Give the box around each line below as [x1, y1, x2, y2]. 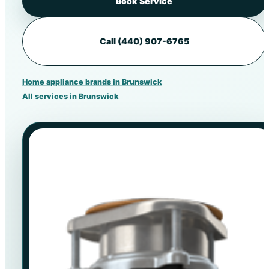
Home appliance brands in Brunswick [22, 77, 162, 86]
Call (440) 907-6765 [99, 36, 189, 47]
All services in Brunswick [22, 91, 119, 101]
